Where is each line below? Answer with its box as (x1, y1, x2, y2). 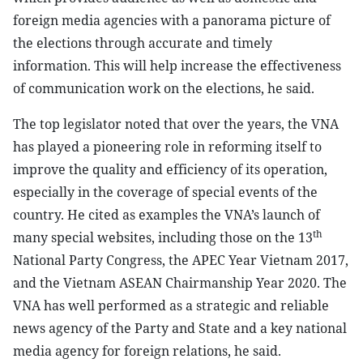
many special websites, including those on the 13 (13, 228, 313, 246)
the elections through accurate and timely (13, 34, 272, 52)
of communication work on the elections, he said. (13, 79, 314, 97)
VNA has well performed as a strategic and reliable (13, 297, 329, 314)
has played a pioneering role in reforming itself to (13, 138, 322, 156)
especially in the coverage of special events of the (13, 183, 318, 201)
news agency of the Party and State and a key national (13, 319, 347, 337)
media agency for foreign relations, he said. (13, 342, 281, 360)
